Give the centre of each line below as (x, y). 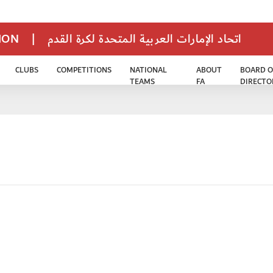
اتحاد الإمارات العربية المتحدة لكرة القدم (144, 39)
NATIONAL (149, 70)
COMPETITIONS (84, 70)
